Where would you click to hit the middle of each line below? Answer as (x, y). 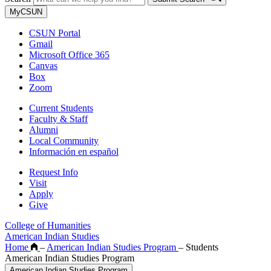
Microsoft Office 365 (69, 54)
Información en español (74, 151)
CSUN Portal (55, 33)
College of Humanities (48, 225)
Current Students (61, 108)
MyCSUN (26, 11)
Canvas (43, 65)
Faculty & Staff (58, 119)
